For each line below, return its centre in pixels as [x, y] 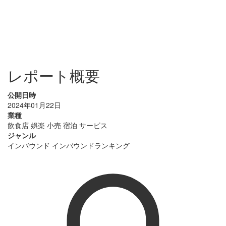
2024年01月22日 [34, 105]
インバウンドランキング [91, 146]
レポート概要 [54, 77]
